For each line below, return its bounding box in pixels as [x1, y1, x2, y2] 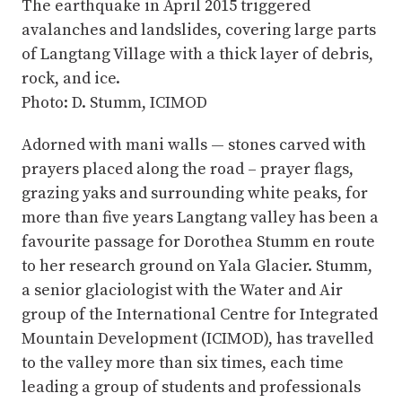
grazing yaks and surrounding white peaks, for [22, 183, 368, 205]
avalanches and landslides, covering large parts [22, 20, 376, 41]
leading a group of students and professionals [22, 377, 361, 398]
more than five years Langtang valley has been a [22, 207, 379, 229]
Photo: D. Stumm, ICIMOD [22, 92, 207, 114]
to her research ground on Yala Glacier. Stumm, [22, 256, 372, 277]
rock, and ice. [22, 68, 120, 90]
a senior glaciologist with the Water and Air [22, 280, 343, 301]
